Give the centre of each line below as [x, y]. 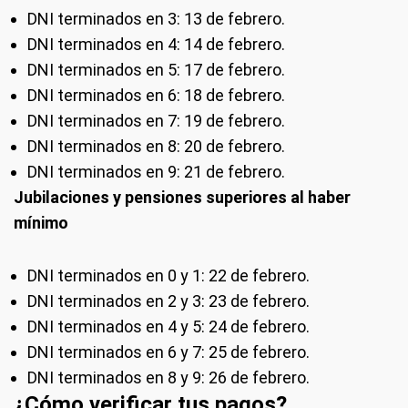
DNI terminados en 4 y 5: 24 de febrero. [168, 326]
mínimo [41, 223]
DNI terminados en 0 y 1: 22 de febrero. [168, 275]
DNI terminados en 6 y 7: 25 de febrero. [168, 352]
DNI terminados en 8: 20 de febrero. [156, 146]
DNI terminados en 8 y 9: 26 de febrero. [168, 377]
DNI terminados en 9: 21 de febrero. [156, 172]
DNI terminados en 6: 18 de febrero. [156, 95]
